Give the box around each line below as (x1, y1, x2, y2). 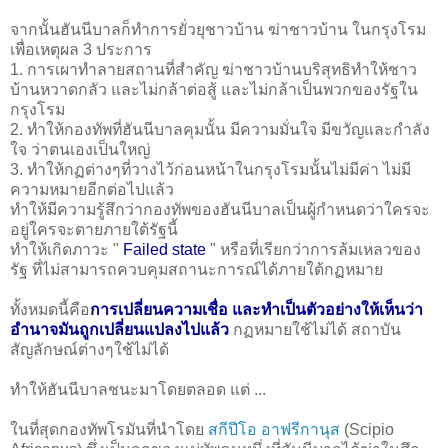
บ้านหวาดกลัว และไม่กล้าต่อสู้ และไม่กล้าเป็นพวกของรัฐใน (10, 80, 418, 98)
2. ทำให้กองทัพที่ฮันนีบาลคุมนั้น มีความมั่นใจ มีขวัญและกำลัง (10, 120, 430, 138)
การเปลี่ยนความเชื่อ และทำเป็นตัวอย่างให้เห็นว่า (90, 300, 423, 318)
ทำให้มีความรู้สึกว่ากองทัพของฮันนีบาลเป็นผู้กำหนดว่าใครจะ (10, 200, 430, 218)
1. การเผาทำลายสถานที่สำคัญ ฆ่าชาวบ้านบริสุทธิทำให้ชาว (10, 60, 417, 78)
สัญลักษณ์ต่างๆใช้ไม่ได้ (10, 340, 169, 358)
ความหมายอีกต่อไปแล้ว (10, 180, 174, 198)
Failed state (123, 240, 210, 258)
